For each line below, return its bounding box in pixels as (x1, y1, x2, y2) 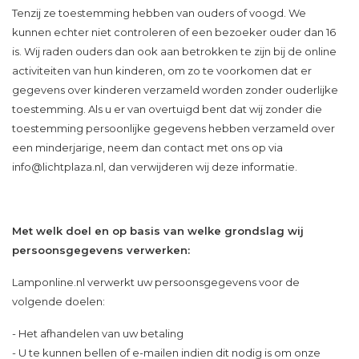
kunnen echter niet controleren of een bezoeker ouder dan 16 (12, 26, 336, 38)
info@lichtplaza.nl (12, 160, 103, 173)
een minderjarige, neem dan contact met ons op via (12, 141, 283, 154)
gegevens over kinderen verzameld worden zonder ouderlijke (12, 83, 338, 96)
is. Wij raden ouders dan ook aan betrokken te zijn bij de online (12, 45, 337, 58)
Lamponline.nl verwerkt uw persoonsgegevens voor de (12, 276, 300, 288)
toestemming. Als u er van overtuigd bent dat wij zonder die (12, 103, 322, 115)
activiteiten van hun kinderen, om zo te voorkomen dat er (12, 64, 312, 77)
